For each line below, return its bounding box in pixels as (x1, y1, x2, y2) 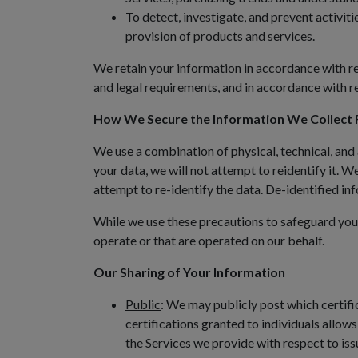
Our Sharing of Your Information (93, 265, 285, 280)
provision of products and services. (125, 28, 315, 43)
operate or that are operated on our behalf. (93, 233, 324, 248)
